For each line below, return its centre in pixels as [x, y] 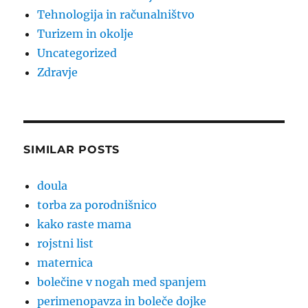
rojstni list [66, 244]
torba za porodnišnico [97, 205]
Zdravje [58, 73]
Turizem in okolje [86, 34]
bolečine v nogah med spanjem [122, 282]
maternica [65, 263]
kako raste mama [85, 224]
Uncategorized [77, 53]
